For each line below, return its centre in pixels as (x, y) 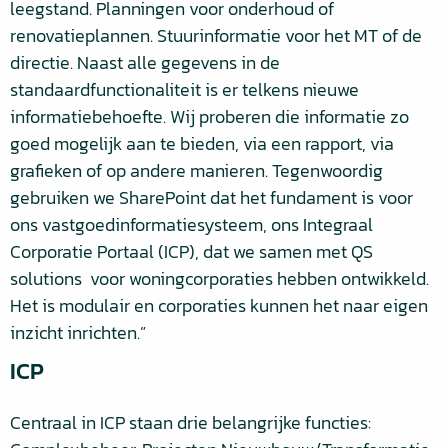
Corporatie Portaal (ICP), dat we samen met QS (191, 251)
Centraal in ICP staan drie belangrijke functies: (190, 422)
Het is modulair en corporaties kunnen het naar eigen (219, 305)
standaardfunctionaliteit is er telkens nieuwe (184, 89)
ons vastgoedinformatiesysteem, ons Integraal (191, 224)
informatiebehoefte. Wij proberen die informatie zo (209, 116)
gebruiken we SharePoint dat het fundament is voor (211, 197)
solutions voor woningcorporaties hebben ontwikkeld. (219, 278)
